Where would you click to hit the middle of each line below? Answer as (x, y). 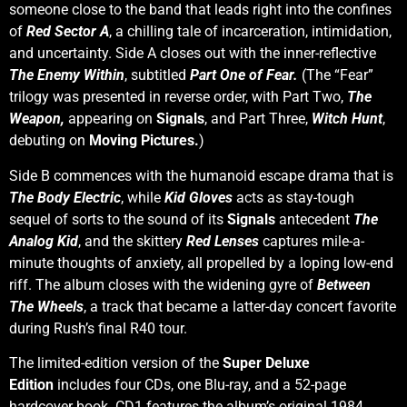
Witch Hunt (347, 119)
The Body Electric (65, 197)
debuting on (49, 141)
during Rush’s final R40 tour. (98, 328)
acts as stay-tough (293, 197)
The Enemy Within (67, 75)
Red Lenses (223, 241)
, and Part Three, (258, 119)
